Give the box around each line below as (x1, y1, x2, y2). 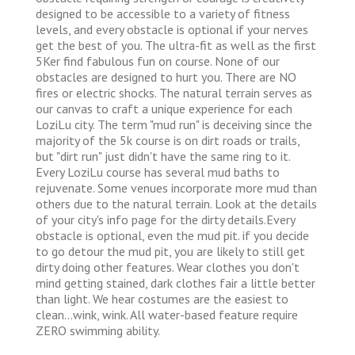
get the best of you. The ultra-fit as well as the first (36, 36, 316, 53)
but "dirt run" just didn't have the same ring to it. (36, 147, 290, 164)
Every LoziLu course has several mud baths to (36, 163, 280, 180)
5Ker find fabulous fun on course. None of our (36, 52, 280, 69)
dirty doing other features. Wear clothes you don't (36, 258, 300, 275)
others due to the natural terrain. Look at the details (36, 195, 317, 212)
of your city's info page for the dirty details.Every (36, 211, 295, 227)
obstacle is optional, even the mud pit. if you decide (36, 227, 309, 243)
